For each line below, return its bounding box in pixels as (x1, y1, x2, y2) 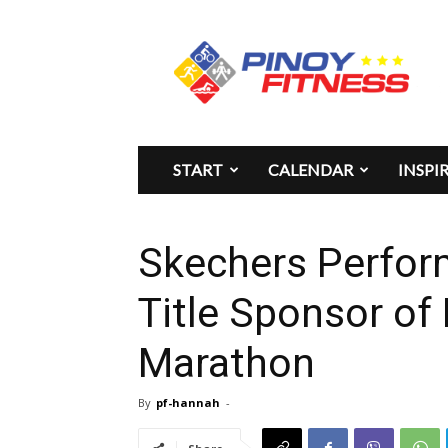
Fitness (189, 49, 235, 68)
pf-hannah (156, 395, 220, 410)
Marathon (138, 339, 315, 387)
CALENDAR (268, 160, 353, 179)
